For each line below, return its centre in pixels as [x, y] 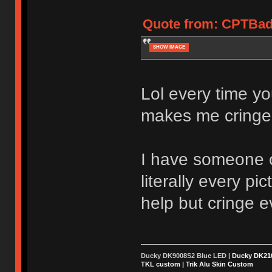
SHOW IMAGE [169, 47]
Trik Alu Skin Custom [219, 264]
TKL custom [160, 264]
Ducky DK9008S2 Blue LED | [186, 255]
